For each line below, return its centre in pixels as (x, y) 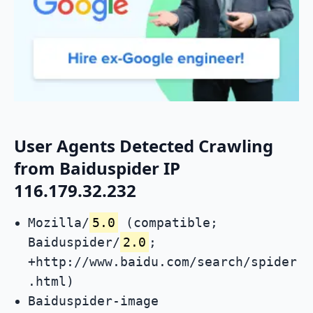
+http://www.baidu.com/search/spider (162, 262)
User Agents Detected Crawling (144, 146)
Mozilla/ (59, 223)
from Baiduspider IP (97, 168)
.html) (51, 282)
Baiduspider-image (93, 301)
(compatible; (168, 223)
